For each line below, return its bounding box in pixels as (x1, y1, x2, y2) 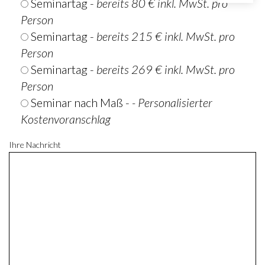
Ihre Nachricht (9, 140, 61, 150)
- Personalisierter (132, 95, 212, 109)
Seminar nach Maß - (31, 95, 132, 109)
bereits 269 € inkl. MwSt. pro (96, 62, 235, 76)
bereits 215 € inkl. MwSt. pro (96, 29, 235, 43)
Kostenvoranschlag (21, 112, 111, 126)
